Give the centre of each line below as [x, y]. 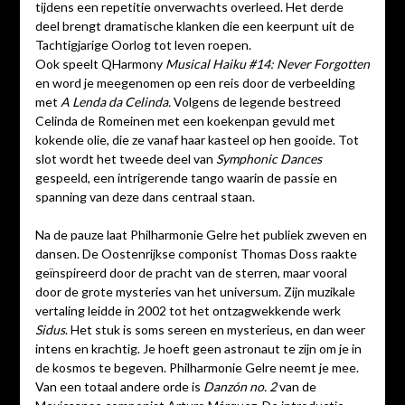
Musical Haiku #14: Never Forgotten [267, 64]
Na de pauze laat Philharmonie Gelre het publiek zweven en [201, 235]
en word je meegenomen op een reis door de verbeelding [195, 83]
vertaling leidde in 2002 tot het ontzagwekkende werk [188, 311]
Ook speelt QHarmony [100, 64]
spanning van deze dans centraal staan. [145, 197]
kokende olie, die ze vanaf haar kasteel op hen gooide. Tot [197, 140]
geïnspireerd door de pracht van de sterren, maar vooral [191, 273]
